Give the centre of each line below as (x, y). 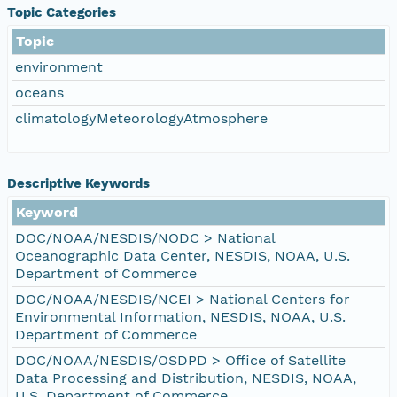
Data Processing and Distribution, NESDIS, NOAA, (186, 378)
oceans (39, 92)
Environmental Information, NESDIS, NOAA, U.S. (180, 316)
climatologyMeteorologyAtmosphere (141, 118)
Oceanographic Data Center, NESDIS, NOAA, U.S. (183, 255)
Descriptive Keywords (78, 183)
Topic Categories (62, 12)
